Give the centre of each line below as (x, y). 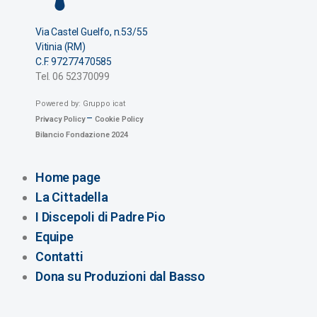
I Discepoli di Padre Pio (100, 217)
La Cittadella (72, 197)
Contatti (59, 256)
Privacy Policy (60, 119)
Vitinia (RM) (60, 46)
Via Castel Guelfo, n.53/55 (92, 31)
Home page (68, 177)
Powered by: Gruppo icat (80, 103)
